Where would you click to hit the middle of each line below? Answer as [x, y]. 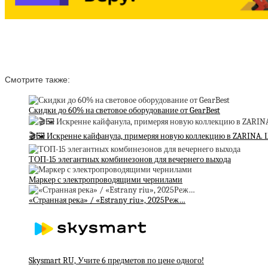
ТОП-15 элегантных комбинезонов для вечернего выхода [130, 160]
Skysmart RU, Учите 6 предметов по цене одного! [116, 261]
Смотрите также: [37, 79]
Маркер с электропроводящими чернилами [106, 180]
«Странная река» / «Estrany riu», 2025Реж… [107, 200]
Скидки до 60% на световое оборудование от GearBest [124, 111]
